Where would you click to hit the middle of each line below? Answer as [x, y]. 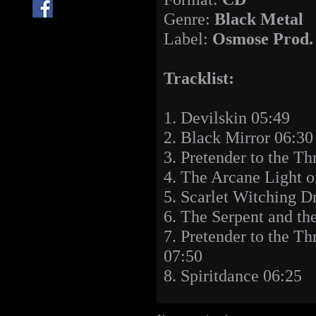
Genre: [189, 19]
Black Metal [259, 19]
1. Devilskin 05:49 [227, 118]
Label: [188, 39]
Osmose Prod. [263, 39]
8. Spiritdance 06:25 [233, 276]
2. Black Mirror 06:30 [238, 138]
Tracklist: [199, 78]
